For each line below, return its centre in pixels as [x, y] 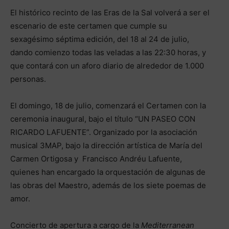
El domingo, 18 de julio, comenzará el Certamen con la [108, 105]
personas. [28, 79]
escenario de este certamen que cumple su [89, 26]
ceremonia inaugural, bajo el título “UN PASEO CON [103, 119]
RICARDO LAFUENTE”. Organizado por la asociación [104, 132]
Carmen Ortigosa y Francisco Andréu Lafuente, [96, 158]
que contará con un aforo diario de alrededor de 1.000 [107, 65]
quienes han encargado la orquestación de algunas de [108, 172]
